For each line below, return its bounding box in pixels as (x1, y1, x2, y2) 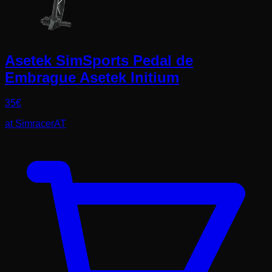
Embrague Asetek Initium (5, 69, 179, 86)
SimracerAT (15, 118, 66, 129)
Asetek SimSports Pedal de (5, 52, 193, 69)
